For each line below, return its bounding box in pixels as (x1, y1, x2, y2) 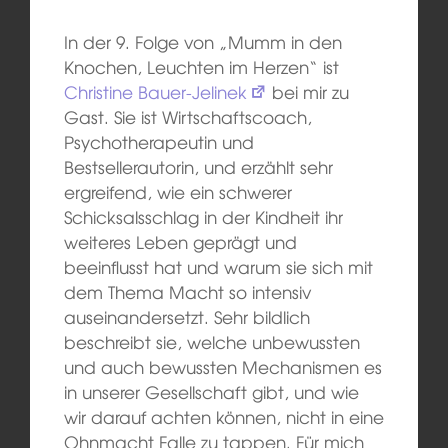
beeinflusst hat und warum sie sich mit (63, 254, 373, 280)
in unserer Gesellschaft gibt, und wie (63, 379, 359, 405)
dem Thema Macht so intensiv (63, 279, 311, 305)
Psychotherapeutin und (63, 129, 254, 155)
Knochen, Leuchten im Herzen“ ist (63, 54, 339, 80)
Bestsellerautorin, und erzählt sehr (63, 154, 333, 180)
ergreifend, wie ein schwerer (63, 179, 292, 205)
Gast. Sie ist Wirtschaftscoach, (63, 104, 312, 130)
